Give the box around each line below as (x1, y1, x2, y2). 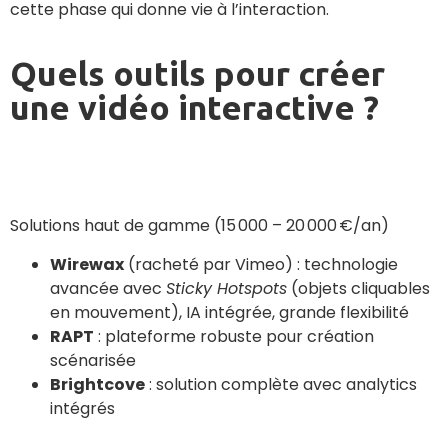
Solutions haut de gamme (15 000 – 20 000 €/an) (10, 214, 389, 238)
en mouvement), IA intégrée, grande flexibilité (50, 300, 409, 324)
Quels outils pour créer (10, 54, 385, 93)
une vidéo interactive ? (10, 88, 379, 127)
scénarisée (50, 348, 136, 372)
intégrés (50, 396, 115, 420)
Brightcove (50, 372, 145, 396)
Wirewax (50, 252, 124, 276)
